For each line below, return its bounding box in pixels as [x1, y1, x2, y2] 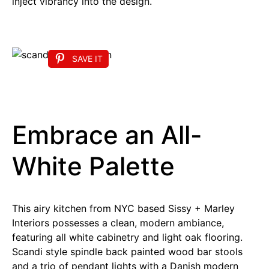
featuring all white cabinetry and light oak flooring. [12, 231, 243, 244]
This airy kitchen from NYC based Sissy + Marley [12, 202, 235, 215]
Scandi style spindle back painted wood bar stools [12, 246, 243, 258]
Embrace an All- [12, 119, 202, 151]
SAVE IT [72, 53, 103, 64]
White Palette [12, 151, 175, 182]
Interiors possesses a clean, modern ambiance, [12, 217, 224, 229]
